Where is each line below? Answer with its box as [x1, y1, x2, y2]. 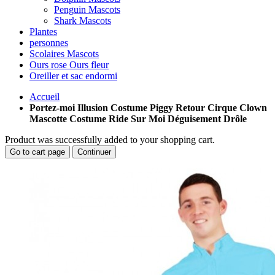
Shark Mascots [54, 15, 111, 26]
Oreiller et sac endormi [29, 71, 117, 81]
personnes [29, 37, 68, 48]
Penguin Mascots [54, 4, 120, 15]
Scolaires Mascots [29, 48, 99, 59]
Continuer [77, 147, 111, 157]
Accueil [29, 91, 60, 102]
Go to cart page [10, 147, 65, 157]
